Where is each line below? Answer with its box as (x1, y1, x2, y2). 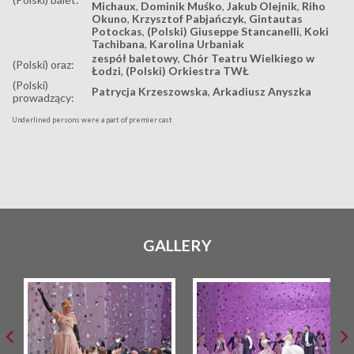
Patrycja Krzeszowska (92, 84, 208, 98)
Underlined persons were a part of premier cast (12, 115, 172, 124)
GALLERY (142, 235, 212, 254)
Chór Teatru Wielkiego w (183, 51, 314, 65)
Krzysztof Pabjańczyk (132, 11, 244, 25)
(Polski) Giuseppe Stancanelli (147, 24, 299, 38)
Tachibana (92, 36, 145, 51)
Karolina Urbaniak (149, 36, 244, 51)
